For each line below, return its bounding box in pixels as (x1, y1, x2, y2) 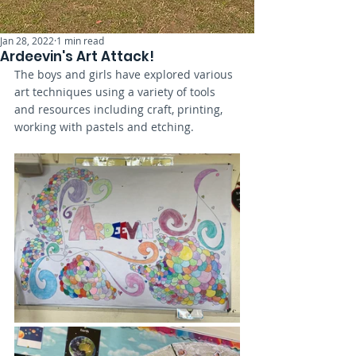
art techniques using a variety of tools (14, 84, 219, 99)
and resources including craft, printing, (14, 102, 226, 117)
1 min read (56, 34, 104, 47)
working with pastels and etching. (14, 119, 197, 134)
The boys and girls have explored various (14, 67, 236, 82)
